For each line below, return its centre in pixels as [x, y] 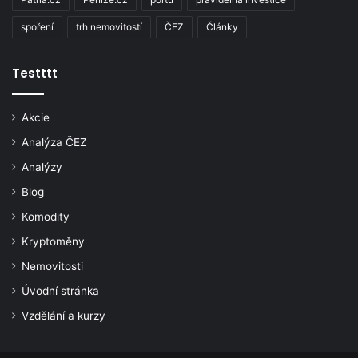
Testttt [35, 73]
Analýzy [42, 167]
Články [222, 26]
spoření [37, 26]
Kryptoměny [53, 241]
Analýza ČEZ [54, 142]
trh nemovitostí [109, 26]
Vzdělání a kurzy [64, 315]
